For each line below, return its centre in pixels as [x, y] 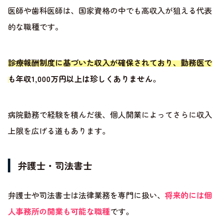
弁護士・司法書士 [55, 165]
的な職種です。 [35, 26]
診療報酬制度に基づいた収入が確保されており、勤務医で [110, 62]
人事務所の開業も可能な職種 [59, 211]
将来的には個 [189, 195]
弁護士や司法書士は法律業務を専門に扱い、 [86, 195]
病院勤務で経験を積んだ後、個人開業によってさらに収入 [110, 114]
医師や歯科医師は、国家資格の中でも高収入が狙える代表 [110, 10]
